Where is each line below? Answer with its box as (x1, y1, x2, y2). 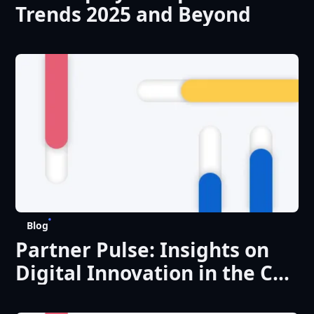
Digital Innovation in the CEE (15, 259, 296, 286)
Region (15, 282, 84, 309)
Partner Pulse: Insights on (15, 235, 270, 263)
